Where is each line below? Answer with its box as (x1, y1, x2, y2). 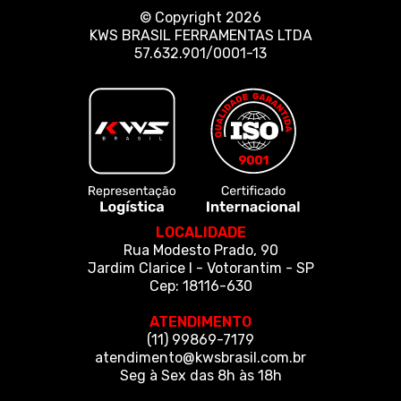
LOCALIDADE (155, 223, 246, 241)
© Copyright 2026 (140, 8, 261, 26)
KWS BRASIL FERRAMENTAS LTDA (89, 26, 312, 44)
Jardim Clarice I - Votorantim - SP (87, 259, 314, 277)
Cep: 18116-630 (149, 277, 252, 294)
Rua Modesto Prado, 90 (123, 241, 278, 259)
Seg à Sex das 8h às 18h (119, 366, 282, 384)
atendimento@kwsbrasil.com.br (95, 348, 306, 366)
